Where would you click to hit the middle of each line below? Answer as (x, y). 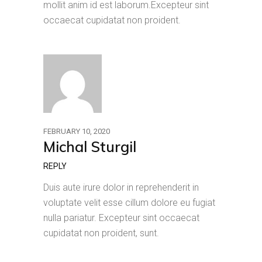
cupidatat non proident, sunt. (101, 233)
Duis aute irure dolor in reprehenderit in (121, 187)
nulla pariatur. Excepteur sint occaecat (121, 218)
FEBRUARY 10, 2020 (77, 131)
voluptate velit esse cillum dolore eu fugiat (129, 203)
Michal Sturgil (90, 146)
